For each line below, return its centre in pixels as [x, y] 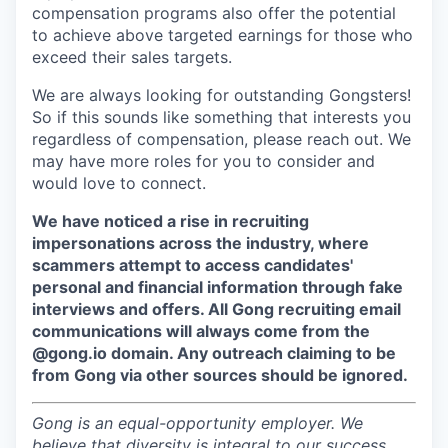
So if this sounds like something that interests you [221, 117]
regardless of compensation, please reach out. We [221, 139]
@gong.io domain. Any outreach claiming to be [214, 353]
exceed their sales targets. [132, 57]
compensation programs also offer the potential [214, 13]
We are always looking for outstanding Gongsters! [221, 95]
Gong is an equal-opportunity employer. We [197, 423]
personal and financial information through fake [217, 287]
